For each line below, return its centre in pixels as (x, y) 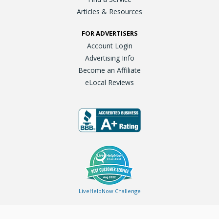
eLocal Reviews (109, 82)
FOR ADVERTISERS (109, 33)
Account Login (109, 45)
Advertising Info (109, 58)
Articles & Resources (109, 11)
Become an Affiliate (109, 70)
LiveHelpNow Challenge (109, 191)
